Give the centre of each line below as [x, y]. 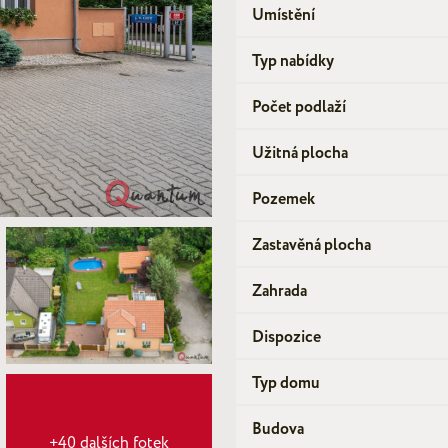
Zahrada [279, 291]
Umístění [283, 15]
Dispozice [286, 337]
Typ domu [286, 383]
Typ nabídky [293, 61]
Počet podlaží [299, 107]
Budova [278, 429]
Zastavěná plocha [311, 245]
